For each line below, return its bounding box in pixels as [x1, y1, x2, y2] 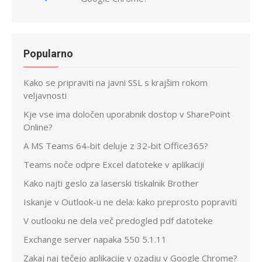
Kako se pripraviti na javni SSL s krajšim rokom [23, 76, 208, 88]
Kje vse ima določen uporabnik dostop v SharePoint [23, 108, 230, 120]
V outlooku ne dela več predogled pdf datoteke [23, 214, 213, 226]
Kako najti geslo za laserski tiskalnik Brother [23, 177, 199, 189]
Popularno [23, 47, 73, 60]
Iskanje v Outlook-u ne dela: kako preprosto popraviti [23, 195, 237, 208]
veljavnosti [23, 89, 67, 101]
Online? [23, 120, 53, 133]
